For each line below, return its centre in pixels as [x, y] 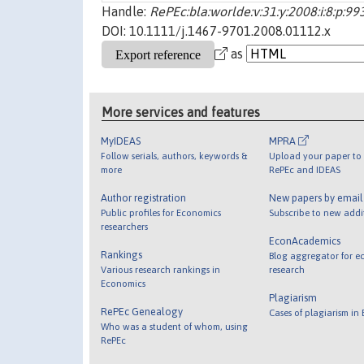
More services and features [181, 112]
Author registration [144, 197]
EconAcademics [304, 240]
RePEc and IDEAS [304, 169]
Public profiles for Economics [161, 212]
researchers [125, 226]
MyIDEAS [121, 141]
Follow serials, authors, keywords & [174, 155]
